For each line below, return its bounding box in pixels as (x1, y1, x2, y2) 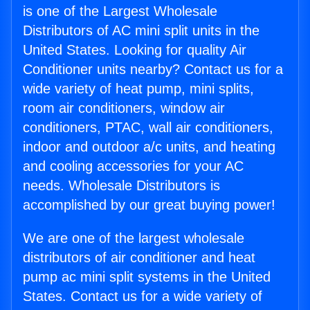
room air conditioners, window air (23, 100, 225, 116)
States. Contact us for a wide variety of (23, 289, 262, 304)
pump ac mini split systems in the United (23, 269, 271, 285)
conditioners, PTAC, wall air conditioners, (23, 120, 273, 136)
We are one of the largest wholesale (23, 230, 244, 246)
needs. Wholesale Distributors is (23, 178, 220, 194)
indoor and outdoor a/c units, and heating (23, 139, 275, 155)
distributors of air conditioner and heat (23, 250, 255, 266)
